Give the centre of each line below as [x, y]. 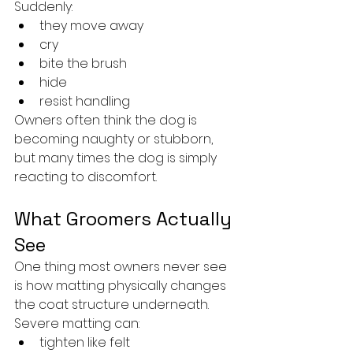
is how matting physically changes [122, 286]
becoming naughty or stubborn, [115, 139]
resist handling [85, 102]
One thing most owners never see [122, 267]
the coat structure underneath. [111, 305]
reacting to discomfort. [85, 177]
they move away [91, 26]
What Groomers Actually [125, 219]
